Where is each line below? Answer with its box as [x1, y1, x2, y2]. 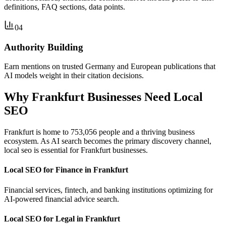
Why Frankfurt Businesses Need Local [4, 90, 203, 104]
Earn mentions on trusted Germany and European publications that [4, 62, 215, 71]
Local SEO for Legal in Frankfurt [4, 214, 120, 223]
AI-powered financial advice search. [4, 194, 119, 203]
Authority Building [4, 41, 83, 52]
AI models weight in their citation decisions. [4, 71, 144, 80]
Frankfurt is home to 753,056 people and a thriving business [4, 128, 195, 137]
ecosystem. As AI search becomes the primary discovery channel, [4, 137, 211, 146]
